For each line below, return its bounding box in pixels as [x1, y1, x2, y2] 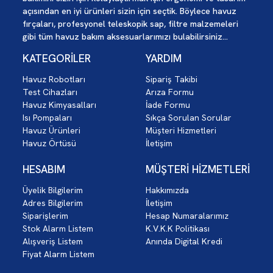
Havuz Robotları [23, 74, 85, 85]
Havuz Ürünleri [23, 125, 80, 136]
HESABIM [23, 162, 65, 177]
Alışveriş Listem [23, 236, 83, 247]
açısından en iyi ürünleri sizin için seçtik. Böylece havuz [23, 5, 236, 17]
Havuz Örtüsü [23, 138, 76, 149]
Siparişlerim [23, 210, 68, 222]
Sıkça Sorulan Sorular [146, 112, 232, 124]
